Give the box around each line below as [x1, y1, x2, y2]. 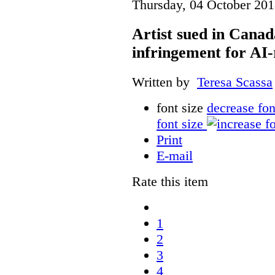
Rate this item [132, 173, 208, 189]
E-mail [157, 147, 193, 163]
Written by [132, 74, 197, 90]
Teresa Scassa [197, 74, 273, 90]
